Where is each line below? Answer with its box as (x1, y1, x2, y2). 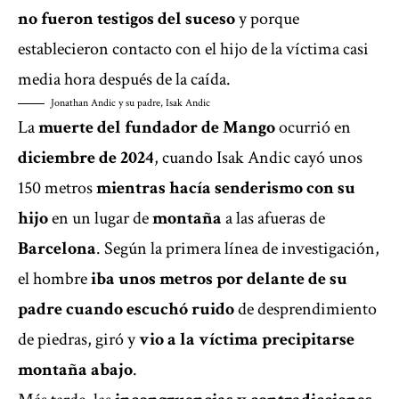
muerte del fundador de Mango (38, 116, 275, 140)
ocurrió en (275, 116, 351, 140)
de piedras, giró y (18, 328, 139, 352)
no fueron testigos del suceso (18, 7, 239, 31)
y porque (239, 7, 299, 31)
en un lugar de (52, 207, 152, 231)
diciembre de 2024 (18, 146, 154, 170)
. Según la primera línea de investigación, (96, 237, 379, 261)
